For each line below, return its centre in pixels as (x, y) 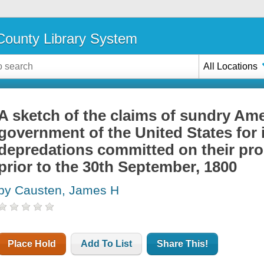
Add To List (107, 244)
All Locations (231, 66)
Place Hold (32, 244)
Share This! (183, 244)
